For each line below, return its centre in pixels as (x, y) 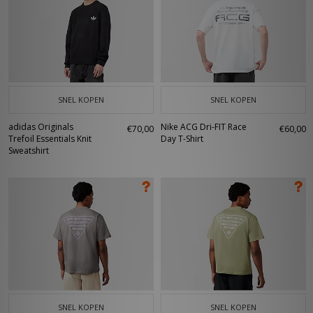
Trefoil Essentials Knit (50, 139)
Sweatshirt (29, 151)
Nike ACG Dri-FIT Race (204, 127)
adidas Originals (41, 127)
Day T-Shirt (182, 139)
